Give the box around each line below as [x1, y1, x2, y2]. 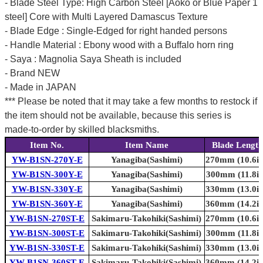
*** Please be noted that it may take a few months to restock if [4, 96, 257, 107]
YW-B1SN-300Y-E [11, 170, 83, 180]
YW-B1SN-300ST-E [9, 228, 85, 238]
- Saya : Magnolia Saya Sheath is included [4, 54, 181, 65]
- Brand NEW [4, 68, 60, 79]
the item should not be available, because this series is [4, 110, 231, 121]
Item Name [124, 140, 168, 150]
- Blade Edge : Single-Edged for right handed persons [4, 26, 227, 36]
